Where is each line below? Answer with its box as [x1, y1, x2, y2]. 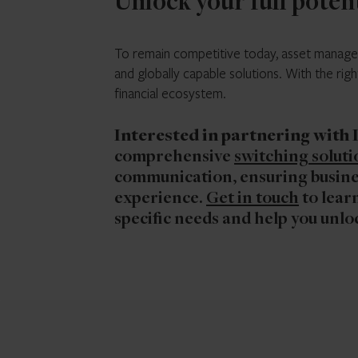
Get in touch [206, 190, 299, 209]
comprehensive [114, 149, 234, 167]
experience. [114, 190, 206, 209]
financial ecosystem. [114, 83, 226, 102]
